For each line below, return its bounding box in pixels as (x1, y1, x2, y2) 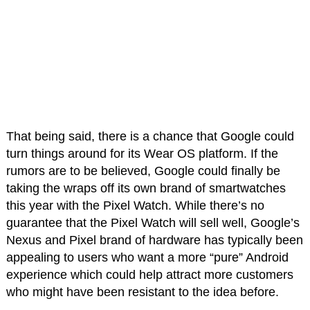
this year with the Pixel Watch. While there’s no (6, 199, 264, 213)
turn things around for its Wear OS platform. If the (6, 147, 278, 161)
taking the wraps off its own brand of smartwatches (6, 181, 286, 196)
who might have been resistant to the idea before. (6, 285, 279, 300)
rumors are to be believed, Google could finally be (6, 164, 280, 179)
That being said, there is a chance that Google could (6, 129, 294, 144)
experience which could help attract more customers (6, 268, 293, 282)
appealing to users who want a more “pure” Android (6, 250, 289, 265)
